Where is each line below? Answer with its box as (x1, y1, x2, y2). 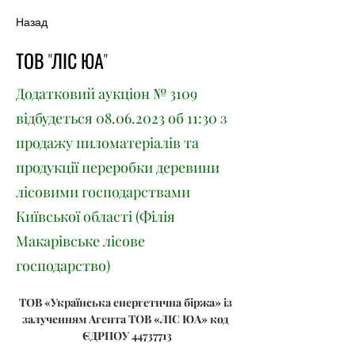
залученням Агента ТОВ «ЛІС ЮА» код (22, 311, 231, 326)
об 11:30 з (165, 109, 227, 128)
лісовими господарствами (16, 182, 190, 201)
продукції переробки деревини (16, 158, 219, 177)
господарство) (16, 256, 110, 275)
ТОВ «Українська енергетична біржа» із (19, 295, 235, 310)
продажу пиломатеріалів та (16, 133, 199, 152)
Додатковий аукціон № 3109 (16, 84, 197, 103)
